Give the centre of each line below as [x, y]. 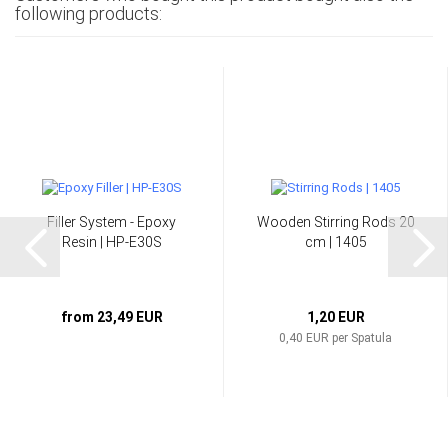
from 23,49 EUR [111, 317]
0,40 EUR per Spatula [335, 338]
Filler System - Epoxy [111, 222]
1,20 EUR [335, 317]
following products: [88, 14]
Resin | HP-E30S [111, 242]
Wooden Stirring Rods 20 [335, 222]
